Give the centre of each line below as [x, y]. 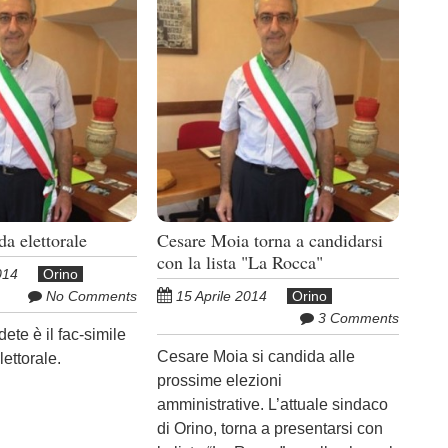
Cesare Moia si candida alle [256, 356]
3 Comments [359, 317]
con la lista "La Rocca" [240, 261]
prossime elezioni [220, 380]
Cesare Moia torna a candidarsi [270, 239]
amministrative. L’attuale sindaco [273, 404]
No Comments [92, 295]
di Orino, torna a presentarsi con [270, 428]
